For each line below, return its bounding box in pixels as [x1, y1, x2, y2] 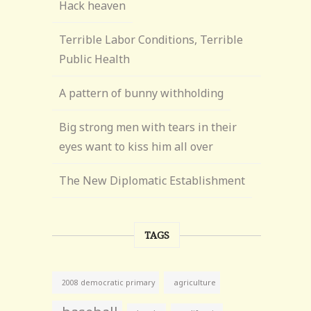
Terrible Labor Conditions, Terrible [59, 32, 244, 47]
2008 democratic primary [62, 278, 155, 287]
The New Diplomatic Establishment [59, 173, 246, 188]
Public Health [59, 51, 131, 67]
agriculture [174, 277, 217, 287]
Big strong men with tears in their [59, 119, 237, 135]
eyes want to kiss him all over [59, 139, 214, 154]
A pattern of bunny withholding [59, 85, 224, 101]
